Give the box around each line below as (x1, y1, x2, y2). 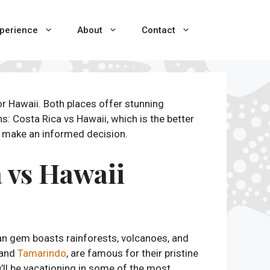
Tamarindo (17, 247, 66, 259)
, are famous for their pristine (66, 247, 198, 259)
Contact (142, 25, 175, 36)
